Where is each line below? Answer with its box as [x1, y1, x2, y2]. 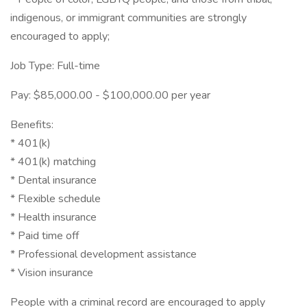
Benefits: [10, 117, 53, 132]
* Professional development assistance [10, 247, 197, 262]
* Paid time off [10, 228, 79, 243]
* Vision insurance [10, 265, 93, 280]
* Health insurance [10, 210, 97, 225]
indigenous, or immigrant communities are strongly [10, 10, 247, 25]
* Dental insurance [10, 173, 97, 188]
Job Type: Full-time [10, 58, 100, 73]
